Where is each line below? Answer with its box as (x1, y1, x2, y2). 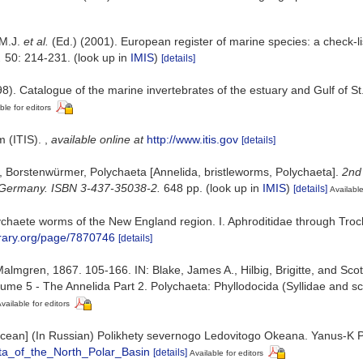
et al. (23, 35, 49, 48)
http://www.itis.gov (147, 132, 238, 146)
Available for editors (190, 348, 263, 357)
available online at (51, 132, 143, 146)
